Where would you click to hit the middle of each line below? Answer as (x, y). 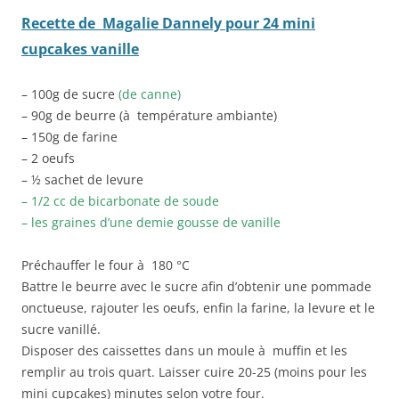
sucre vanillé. (61, 329)
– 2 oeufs (48, 158)
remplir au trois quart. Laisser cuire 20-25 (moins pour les (194, 371)
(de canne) (150, 94)
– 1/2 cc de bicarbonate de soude (120, 200)
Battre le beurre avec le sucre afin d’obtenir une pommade (196, 286)
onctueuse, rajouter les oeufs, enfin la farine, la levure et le (198, 307)
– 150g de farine (69, 136)
